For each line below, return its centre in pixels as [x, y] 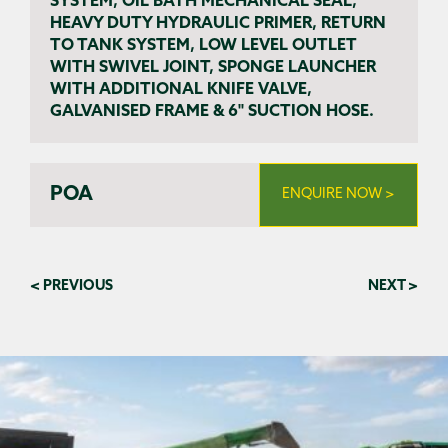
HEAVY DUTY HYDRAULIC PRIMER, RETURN [218, 24]
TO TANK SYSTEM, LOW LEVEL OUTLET [203, 46]
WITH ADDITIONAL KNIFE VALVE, [181, 90]
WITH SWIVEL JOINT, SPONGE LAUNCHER [213, 68]
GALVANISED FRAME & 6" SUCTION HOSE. [212, 112]
